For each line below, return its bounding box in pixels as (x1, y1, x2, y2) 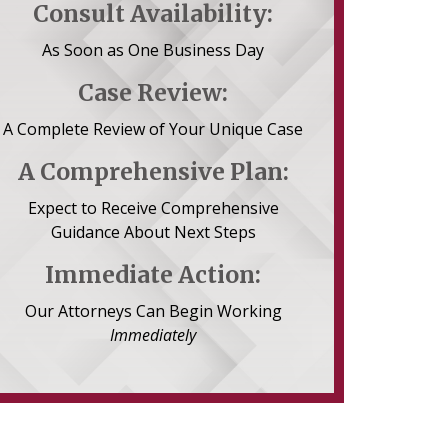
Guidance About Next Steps (50, 221, 256, 243)
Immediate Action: (45, 260, 262, 289)
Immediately (110, 324, 197, 346)
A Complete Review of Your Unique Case (3, 118, 304, 140)
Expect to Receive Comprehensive (27, 197, 279, 219)
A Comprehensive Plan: (17, 157, 289, 186)
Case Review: (78, 78, 229, 107)
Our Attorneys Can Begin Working (24, 300, 282, 322)
